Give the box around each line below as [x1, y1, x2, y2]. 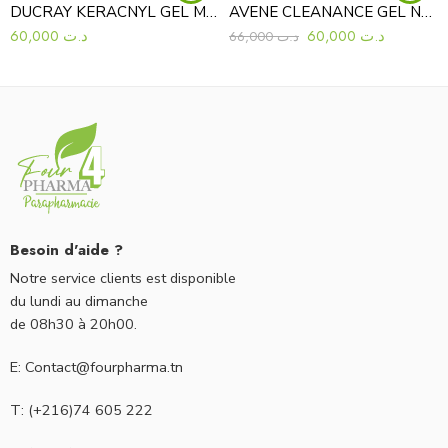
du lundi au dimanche [10, 290, 148, 311]
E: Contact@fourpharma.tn [10, 356, 183, 377]
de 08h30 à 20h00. [10, 313, 137, 334]
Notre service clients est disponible [10, 267, 236, 288]
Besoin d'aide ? [10, 239, 123, 262]
